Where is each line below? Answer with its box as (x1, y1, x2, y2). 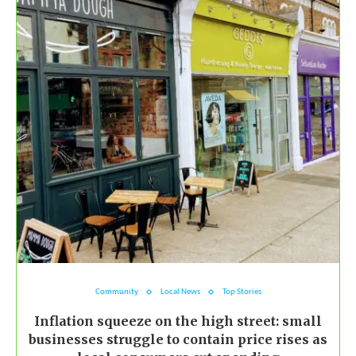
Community (95, 288, 138, 297)
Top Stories (222, 288, 261, 297)
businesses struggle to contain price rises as (29, 331, 327, 348)
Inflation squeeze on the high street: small (34, 313, 322, 330)
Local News (160, 288, 200, 297)
